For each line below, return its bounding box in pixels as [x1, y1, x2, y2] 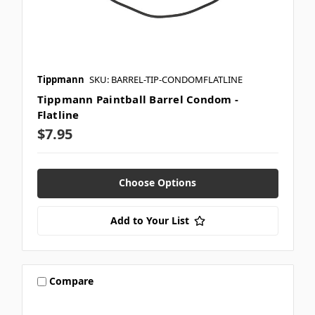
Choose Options [119, 175, 196, 189]
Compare [49, 274, 94, 288]
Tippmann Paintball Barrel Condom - [37, 91, 238, 106]
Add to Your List [110, 213, 189, 227]
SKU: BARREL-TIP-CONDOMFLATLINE [89, 72, 243, 86]
